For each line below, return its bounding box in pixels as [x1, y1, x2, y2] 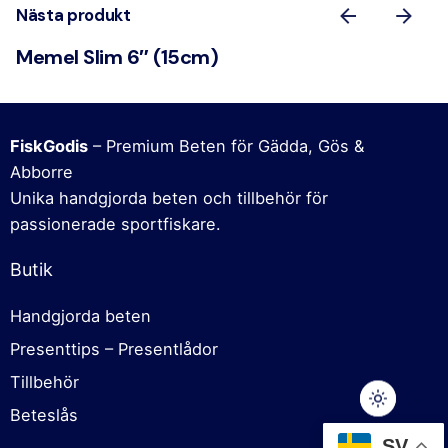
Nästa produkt [16, 5, 131, 27]
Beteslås [10, 404, 78, 425]
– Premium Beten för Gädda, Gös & [88, 135, 364, 156]
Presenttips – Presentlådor [10, 338, 218, 359]
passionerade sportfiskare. [10, 213, 221, 234]
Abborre [10, 161, 73, 182]
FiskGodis [10, 135, 88, 156]
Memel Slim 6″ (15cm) [16, 43, 218, 70]
